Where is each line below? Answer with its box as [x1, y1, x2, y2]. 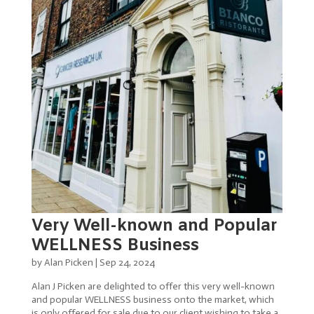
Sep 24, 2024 [99, 256, 155, 268]
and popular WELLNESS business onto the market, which [31, 293, 274, 306]
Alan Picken [43, 256, 93, 268]
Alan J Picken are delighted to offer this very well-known [31, 280, 275, 292]
